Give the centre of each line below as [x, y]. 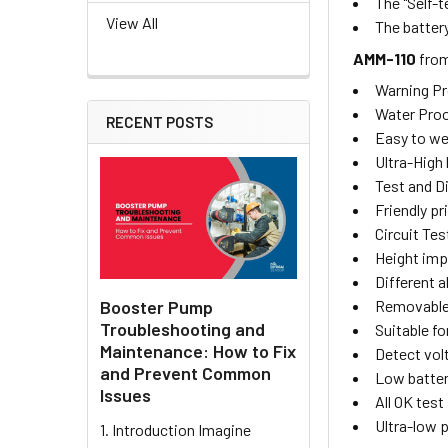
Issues [125, 394]
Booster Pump [156, 306]
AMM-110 [386, 59]
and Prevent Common [185, 372]
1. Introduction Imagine [175, 429]
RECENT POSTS [159, 122]
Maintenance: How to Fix [198, 350]
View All [132, 23]
